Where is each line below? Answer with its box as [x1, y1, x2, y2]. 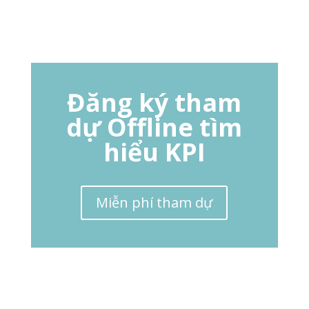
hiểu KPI [103, 135, 206, 170]
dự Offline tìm [66, 110, 243, 145]
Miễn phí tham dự [96, 193, 213, 212]
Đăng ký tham [67, 86, 242, 120]
